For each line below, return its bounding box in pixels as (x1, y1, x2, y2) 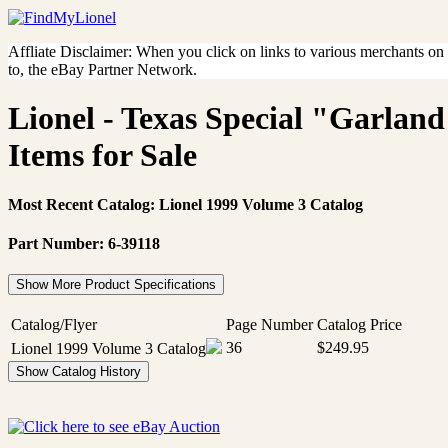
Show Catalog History (16, 364, 141, 380)
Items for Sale (8, 137, 197, 174)
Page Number (226, 316, 313, 334)
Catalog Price (317, 316, 402, 334)
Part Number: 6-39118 (8, 235, 160, 253)
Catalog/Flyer (11, 316, 97, 334)
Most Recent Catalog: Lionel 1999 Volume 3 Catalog (8, 195, 363, 213)
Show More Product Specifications (16, 277, 216, 293)
